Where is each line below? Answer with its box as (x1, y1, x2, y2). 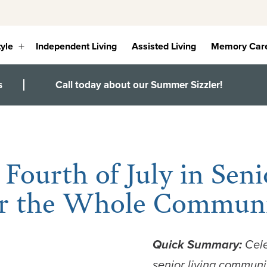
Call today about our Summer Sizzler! (55, 77, 222, 92)
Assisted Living (132, 39, 197, 54)
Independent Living (36, 39, 117, 54)
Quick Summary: (153, 235, 246, 253)
